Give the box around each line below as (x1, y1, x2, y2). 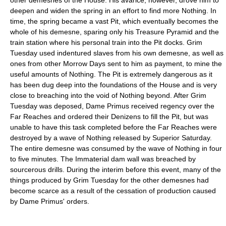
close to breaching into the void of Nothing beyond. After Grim (10, 91, 206, 99)
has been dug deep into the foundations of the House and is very (10, 80, 217, 89)
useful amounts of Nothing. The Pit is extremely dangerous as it (10, 70, 212, 78)
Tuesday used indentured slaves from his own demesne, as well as (10, 48, 223, 57)
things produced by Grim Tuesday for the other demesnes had (10, 176, 209, 184)
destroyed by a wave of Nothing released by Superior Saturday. (10, 133, 212, 142)
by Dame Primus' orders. (10, 197, 89, 205)
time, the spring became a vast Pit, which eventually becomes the (10, 17, 218, 25)
